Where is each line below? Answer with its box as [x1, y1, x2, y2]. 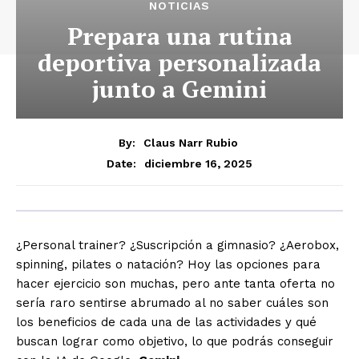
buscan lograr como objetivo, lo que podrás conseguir [16, 333, 333, 349]
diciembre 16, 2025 [144, 156, 252, 170]
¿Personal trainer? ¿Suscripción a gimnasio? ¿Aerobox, [16, 237, 339, 252]
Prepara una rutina [67, 20, 292, 52]
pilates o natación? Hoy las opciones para [71, 256, 321, 272]
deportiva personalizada [38, 46, 321, 79]
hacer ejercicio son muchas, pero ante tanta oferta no [16, 276, 335, 291]
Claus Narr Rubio [143, 135, 238, 149]
